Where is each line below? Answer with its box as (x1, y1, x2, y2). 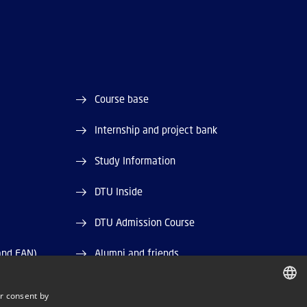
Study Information (95, 154, 176, 167)
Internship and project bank (95, 123, 218, 136)
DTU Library (95, 278, 148, 291)
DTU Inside (95, 185, 143, 198)
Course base (95, 93, 149, 106)
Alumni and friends (95, 247, 180, 260)
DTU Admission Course (95, 216, 195, 229)
